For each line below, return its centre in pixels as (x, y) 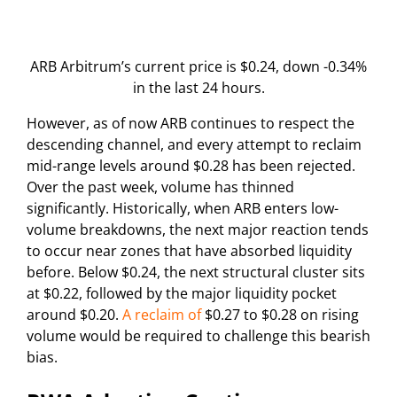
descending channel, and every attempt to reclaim (194, 145)
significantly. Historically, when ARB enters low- (183, 209)
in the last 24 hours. (198, 88)
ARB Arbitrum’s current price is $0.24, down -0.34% (198, 67)
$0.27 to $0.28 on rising (280, 315)
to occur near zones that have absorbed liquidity (189, 251)
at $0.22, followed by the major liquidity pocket (182, 294)
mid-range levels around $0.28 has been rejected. (191, 166)
